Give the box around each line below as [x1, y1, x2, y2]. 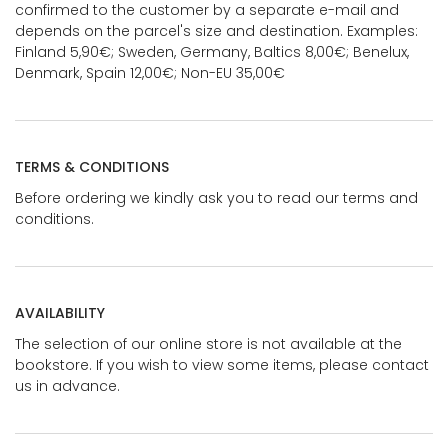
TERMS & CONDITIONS [15, 156, 169, 177]
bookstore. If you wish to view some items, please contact [15, 354, 429, 375]
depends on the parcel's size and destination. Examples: [15, 20, 418, 41]
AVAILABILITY [15, 302, 105, 323]
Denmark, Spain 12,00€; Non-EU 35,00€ [15, 62, 285, 83]
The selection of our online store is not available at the [15, 333, 402, 354]
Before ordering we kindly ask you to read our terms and [15, 187, 418, 208]
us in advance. [15, 375, 120, 396]
